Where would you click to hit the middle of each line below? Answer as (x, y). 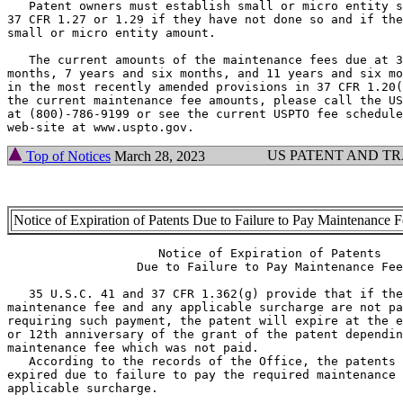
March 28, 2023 (158, 157)
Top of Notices (67, 157)
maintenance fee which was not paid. (133, 348)
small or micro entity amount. (112, 33)
